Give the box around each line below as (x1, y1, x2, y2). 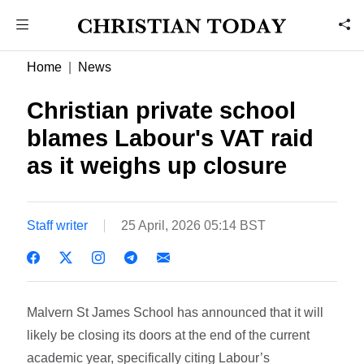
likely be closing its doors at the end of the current (27, 327, 310, 342)
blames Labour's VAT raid (27, 125, 314, 151)
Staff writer (27, 218, 89, 232)
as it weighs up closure (27, 153, 288, 179)
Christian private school (27, 97, 297, 123)
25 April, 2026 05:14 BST (121, 218, 266, 232)
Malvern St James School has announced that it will (27, 305, 324, 319)
